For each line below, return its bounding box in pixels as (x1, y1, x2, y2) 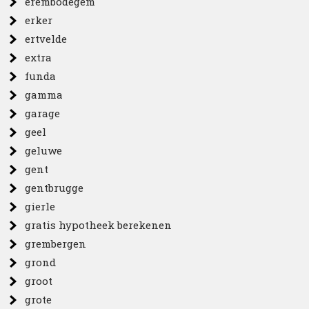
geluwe (25, 143, 63, 157)
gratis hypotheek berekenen (25, 218, 172, 232)
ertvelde (25, 32, 68, 46)
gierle (25, 199, 56, 213)
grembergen (25, 237, 87, 250)
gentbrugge (25, 181, 84, 195)
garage (25, 106, 61, 120)
